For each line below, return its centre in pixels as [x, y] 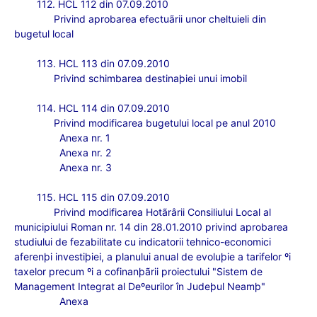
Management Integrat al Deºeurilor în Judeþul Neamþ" [140, 286]
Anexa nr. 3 [86, 167]
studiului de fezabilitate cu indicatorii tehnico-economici [143, 242]
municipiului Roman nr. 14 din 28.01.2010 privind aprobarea [151, 227]
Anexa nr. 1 [85, 138]
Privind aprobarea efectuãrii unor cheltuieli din [160, 19]
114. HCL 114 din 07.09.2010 [103, 108]
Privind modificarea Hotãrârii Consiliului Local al [162, 212]
